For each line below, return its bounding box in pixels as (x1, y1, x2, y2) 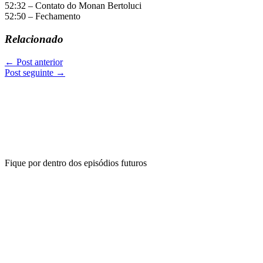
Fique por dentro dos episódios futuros (5, 157, 149, 168)
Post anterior (14, 56, 63, 67)
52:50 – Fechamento (5, 11, 80, 22)
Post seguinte (5, 67, 56, 77)
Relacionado (5, 32, 63, 45)
